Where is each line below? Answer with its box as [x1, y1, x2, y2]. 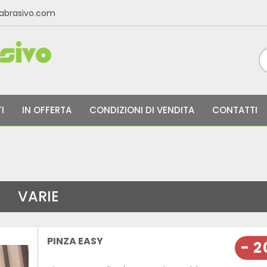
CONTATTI [212, 104, 257, 117]
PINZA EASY [47, 234, 103, 248]
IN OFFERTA [22, 104, 72, 117]
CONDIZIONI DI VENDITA [89, 104, 194, 117]
